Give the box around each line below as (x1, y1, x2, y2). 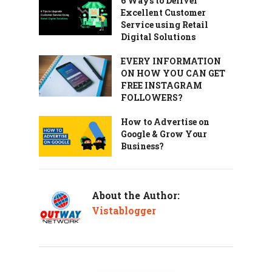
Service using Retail (121, 19, 208, 30)
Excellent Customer (121, 7, 206, 18)
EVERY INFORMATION (121, 55, 221, 67)
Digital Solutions (121, 31, 195, 42)
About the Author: (92, 189, 180, 202)
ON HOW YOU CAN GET (121, 67, 225, 79)
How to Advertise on (121, 116, 209, 127)
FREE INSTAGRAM (121, 80, 202, 91)
